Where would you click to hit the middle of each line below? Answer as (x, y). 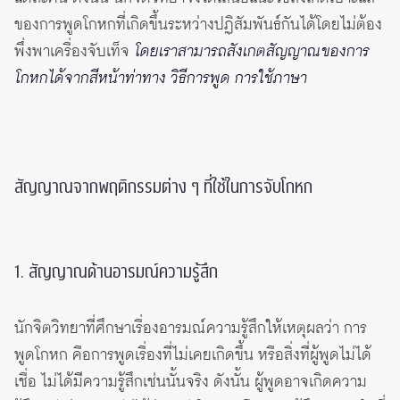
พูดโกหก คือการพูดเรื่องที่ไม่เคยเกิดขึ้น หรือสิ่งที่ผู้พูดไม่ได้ (193, 356)
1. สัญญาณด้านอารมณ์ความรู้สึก (116, 273)
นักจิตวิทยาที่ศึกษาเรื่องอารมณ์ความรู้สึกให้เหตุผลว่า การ (191, 329)
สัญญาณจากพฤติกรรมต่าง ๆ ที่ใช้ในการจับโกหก (163, 188)
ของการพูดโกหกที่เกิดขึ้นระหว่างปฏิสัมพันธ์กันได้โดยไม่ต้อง (198, 25)
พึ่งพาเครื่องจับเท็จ (74, 52)
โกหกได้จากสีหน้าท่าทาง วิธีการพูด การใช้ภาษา (160, 79)
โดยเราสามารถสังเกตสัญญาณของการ (251, 52)
